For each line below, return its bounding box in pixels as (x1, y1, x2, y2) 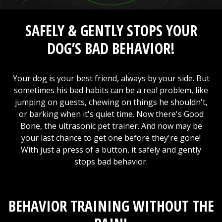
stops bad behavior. (74, 156, 148, 167)
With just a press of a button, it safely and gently (21, 144, 201, 155)
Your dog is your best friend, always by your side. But (12, 72, 210, 84)
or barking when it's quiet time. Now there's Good (18, 108, 204, 119)
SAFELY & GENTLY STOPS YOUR (25, 20, 197, 41)
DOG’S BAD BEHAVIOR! (47, 38, 175, 58)
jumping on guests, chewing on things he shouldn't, (14, 96, 208, 108)
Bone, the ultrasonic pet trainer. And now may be (20, 120, 202, 131)
